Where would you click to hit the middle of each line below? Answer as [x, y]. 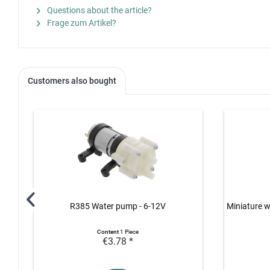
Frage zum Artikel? [81, 23]
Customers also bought [72, 81]
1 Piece [130, 232]
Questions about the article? [99, 11]
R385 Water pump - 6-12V [118, 206]
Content [109, 232]
